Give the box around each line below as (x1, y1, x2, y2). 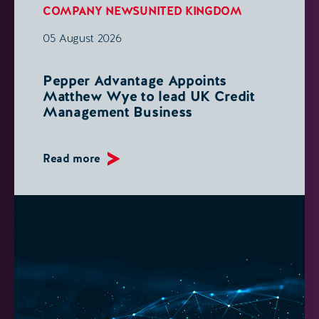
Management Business (43, 103, 192, 121)
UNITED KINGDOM (140, 4, 242, 19)
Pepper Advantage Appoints (43, 71, 226, 90)
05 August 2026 (43, 31, 122, 46)
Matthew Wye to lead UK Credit (43, 87, 255, 105)
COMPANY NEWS (43, 4, 140, 19)
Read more (43, 151, 101, 167)
